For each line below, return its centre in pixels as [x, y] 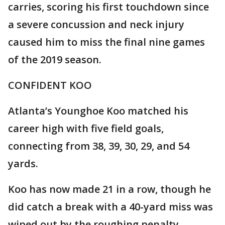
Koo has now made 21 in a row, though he [109, 189]
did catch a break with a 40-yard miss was [110, 206]
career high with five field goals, [86, 128]
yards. [23, 163]
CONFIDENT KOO [50, 85]
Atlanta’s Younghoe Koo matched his [98, 110]
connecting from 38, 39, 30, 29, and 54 [99, 146]
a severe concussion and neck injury [96, 24]
